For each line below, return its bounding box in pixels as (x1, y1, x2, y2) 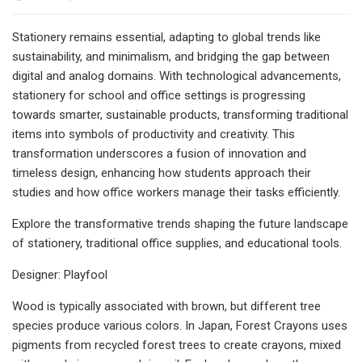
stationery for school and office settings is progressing (12, 87, 305, 103)
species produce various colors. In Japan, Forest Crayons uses (12, 318, 347, 333)
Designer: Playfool (12, 267, 107, 282)
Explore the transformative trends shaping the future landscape (12, 216, 348, 231)
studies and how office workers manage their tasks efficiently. (12, 184, 340, 200)
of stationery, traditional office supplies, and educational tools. (12, 235, 342, 250)
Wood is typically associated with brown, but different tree (12, 298, 321, 314)
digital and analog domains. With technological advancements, (12, 68, 341, 83)
